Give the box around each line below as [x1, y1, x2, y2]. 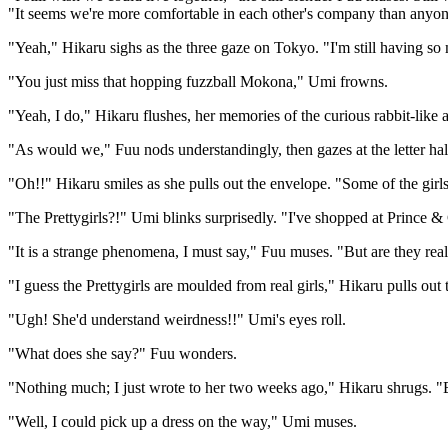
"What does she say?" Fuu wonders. [8, 345, 237, 362]
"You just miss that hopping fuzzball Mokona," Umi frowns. [8, 73, 388, 90]
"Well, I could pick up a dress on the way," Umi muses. [8, 413, 357, 430]
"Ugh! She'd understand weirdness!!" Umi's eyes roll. [8, 311, 346, 328]
